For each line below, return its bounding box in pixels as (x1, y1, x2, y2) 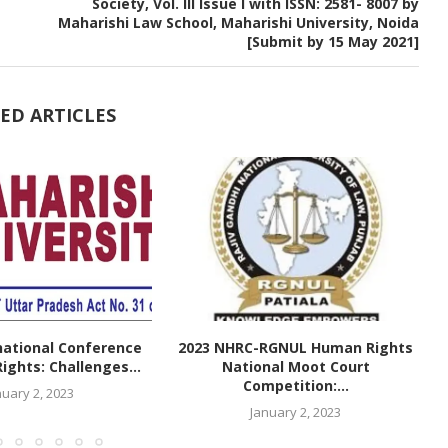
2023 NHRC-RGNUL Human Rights (178, 338, 414, 358)
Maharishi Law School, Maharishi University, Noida (57, 13, 419, 32)
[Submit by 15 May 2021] (246, 32, 419, 51)
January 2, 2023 (250, 403, 342, 422)
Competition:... (242, 376, 349, 396)
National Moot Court (221, 357, 370, 377)
